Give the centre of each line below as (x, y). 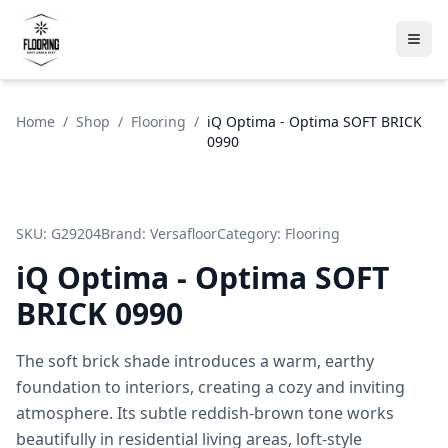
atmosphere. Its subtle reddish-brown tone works (205, 412)
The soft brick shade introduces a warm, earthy (195, 360)
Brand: (125, 233)
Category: (251, 233)
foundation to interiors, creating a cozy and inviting (210, 386)
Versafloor (183, 233)
